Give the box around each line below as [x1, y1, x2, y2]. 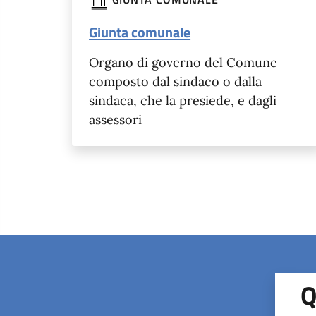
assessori [89, 111, 142, 128]
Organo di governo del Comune [89, 54, 278, 71]
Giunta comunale [89, 20, 191, 43]
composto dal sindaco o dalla [89, 73, 262, 90]
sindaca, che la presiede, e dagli [89, 92, 277, 109]
